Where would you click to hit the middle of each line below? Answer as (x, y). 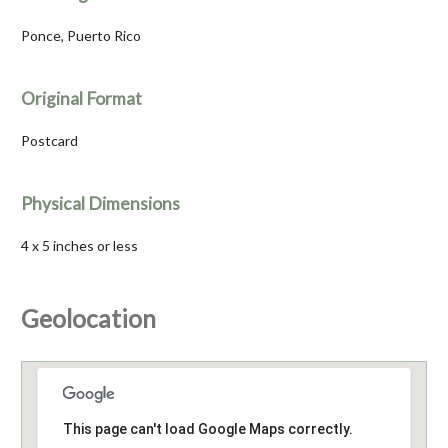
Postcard (49, 141)
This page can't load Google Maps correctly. (207, 429)
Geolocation (88, 319)
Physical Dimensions (100, 204)
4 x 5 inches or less (79, 246)
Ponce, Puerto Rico (81, 36)
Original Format (81, 99)
